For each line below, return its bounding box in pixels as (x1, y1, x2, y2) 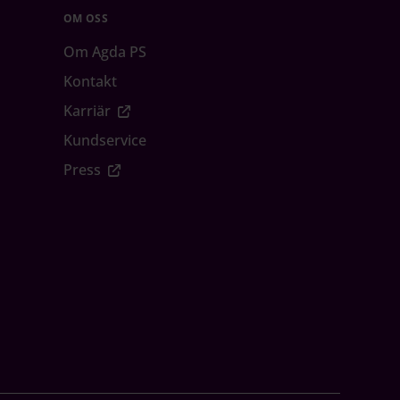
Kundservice (63, 130, 146, 151)
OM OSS (63, 11, 109, 27)
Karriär (63, 101, 111, 121)
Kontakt (63, 71, 117, 92)
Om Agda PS (63, 42, 146, 62)
